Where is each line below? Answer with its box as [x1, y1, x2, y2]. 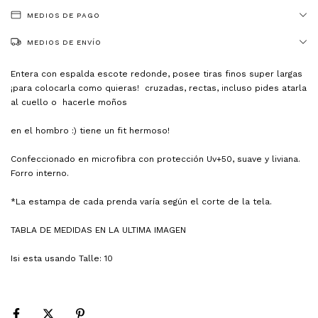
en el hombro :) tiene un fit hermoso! [11, 126, 172, 136]
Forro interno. [11, 168, 69, 178]
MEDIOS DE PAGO [27, 11, 100, 19]
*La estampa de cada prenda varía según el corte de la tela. [11, 197, 272, 207]
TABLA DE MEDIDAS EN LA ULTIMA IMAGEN [11, 225, 186, 235]
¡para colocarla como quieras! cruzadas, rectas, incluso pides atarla [11, 83, 307, 93]
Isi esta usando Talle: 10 [11, 253, 116, 263]
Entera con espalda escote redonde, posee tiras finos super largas [11, 69, 302, 79]
